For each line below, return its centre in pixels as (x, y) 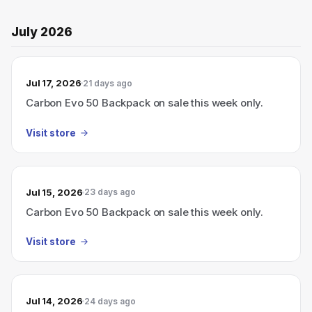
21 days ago (108, 83)
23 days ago (110, 192)
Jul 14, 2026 (54, 301)
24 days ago (110, 301)
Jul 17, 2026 (54, 83)
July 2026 (42, 32)
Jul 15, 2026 (54, 192)
